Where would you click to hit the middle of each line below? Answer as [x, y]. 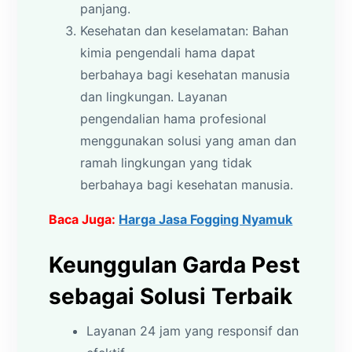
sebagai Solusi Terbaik [171, 296]
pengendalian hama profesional [174, 118]
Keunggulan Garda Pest [175, 264]
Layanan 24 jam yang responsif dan [193, 330]
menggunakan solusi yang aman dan [189, 140]
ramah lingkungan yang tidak [167, 162]
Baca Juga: [84, 219]
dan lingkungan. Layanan [154, 96]
